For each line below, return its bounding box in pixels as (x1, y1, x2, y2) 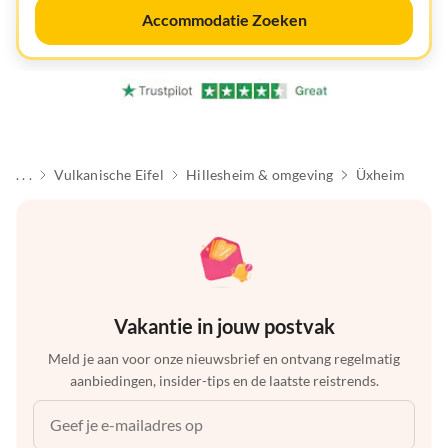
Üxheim (355, 166, 405, 184)
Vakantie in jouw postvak (113, 314, 335, 339)
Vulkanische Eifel (54, 166, 164, 184)
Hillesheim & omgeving (186, 166, 334, 184)
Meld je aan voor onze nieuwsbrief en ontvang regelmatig (48, 350, 400, 368)
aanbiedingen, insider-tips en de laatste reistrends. (69, 372, 379, 390)
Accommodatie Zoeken (141, 10, 307, 29)
